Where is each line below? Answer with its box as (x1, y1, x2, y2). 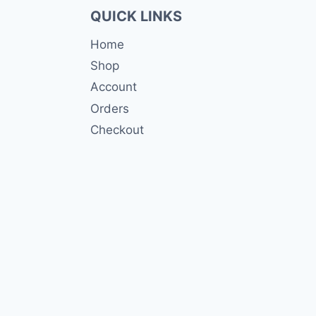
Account (90, 80, 137, 95)
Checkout (90, 123, 144, 138)
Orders (90, 101, 129, 116)
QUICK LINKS (90, 8, 182, 25)
